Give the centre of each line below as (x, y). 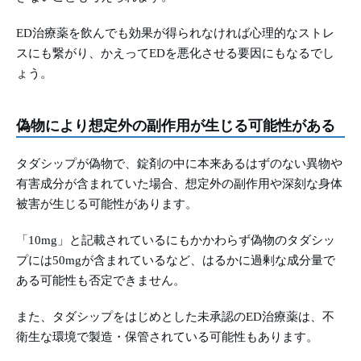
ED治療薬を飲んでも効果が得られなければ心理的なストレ (175, 33)
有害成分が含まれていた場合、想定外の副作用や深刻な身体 (179, 184)
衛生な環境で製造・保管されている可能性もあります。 (167, 337)
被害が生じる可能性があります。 (107, 204)
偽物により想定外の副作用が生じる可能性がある (176, 126)
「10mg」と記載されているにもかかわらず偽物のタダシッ (176, 241)
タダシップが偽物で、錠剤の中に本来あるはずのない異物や (179, 164)
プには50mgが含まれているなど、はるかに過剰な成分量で (176, 261)
